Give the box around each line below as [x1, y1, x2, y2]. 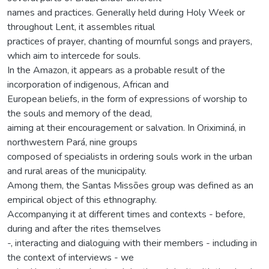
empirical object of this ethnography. [7, 193, 157, 207]
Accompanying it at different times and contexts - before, [7, 207, 245, 221]
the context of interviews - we [7, 250, 134, 264]
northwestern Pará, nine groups [7, 135, 138, 149]
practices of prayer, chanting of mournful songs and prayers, [7, 34, 252, 48]
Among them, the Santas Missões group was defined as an [7, 178, 253, 192]
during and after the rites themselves [7, 222, 161, 235]
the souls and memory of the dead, [7, 106, 152, 120]
